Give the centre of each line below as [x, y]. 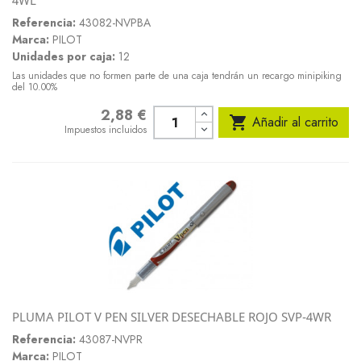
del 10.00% [35, 87]
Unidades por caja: [64, 56]
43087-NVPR [111, 340]
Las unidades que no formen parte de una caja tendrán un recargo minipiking [177, 76]
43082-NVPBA [115, 22]
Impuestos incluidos [106, 130]
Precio [79, 116]
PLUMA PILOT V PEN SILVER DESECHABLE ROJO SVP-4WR [172, 317]
